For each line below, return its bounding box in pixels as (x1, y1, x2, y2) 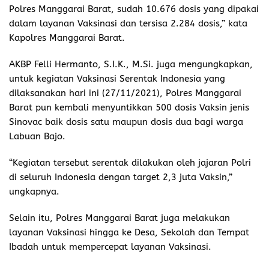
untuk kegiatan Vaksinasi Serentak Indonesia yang (9, 73, 225, 85)
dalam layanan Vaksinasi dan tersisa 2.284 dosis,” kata (9, 18, 247, 29)
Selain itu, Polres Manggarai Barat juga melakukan (9, 213, 230, 224)
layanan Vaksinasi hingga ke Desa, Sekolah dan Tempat (9, 227, 249, 238)
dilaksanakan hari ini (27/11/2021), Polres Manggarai (9, 88, 241, 99)
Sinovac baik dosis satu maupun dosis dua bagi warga (9, 116, 243, 128)
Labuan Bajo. (9, 131, 65, 142)
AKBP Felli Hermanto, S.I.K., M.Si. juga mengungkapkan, (9, 59, 253, 70)
